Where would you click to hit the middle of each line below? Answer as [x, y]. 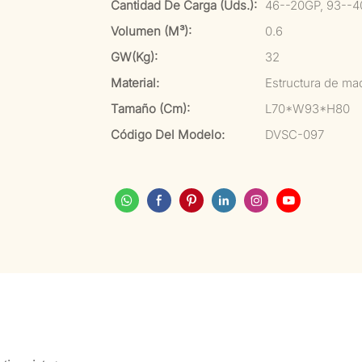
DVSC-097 [295, 135]
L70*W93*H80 [307, 109]
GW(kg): [134, 57]
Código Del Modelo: [168, 135]
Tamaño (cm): [150, 109]
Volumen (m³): [151, 31]
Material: [135, 83]
